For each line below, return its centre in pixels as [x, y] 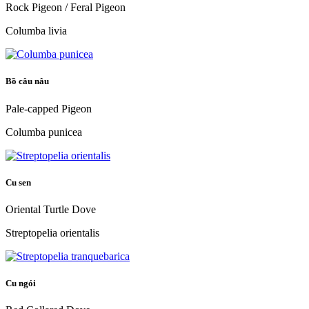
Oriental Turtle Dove [51, 209]
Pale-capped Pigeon [49, 108]
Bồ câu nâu [28, 81]
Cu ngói [22, 283]
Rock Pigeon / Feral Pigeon [66, 8]
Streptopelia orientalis [52, 232]
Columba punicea [44, 132]
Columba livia [36, 31]
